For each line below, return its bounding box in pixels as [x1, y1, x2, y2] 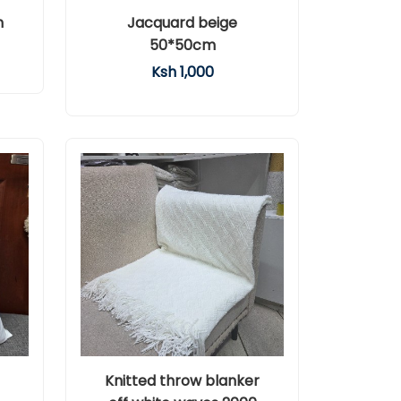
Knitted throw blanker [105, 371, 260, 391]
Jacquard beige [127, 13, 237, 33]
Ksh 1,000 [150, 62, 214, 82]
